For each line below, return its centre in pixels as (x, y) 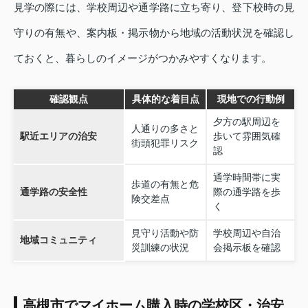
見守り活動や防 (165, 233)
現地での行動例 (251, 99)
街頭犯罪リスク (165, 143)
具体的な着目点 (165, 99)
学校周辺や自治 (246, 233)
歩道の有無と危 (165, 185)
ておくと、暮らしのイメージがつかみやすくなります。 (143, 58)
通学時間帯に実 (246, 178)
